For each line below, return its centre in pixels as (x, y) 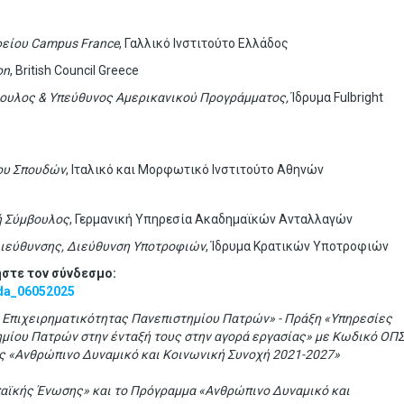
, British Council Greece (74, 70)
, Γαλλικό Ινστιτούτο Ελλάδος (204, 43)
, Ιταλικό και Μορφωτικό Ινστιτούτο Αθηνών (195, 170)
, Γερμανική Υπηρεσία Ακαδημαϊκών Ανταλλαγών (211, 219)
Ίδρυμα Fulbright (337, 97)
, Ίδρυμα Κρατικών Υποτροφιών (297, 246)
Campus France (75, 43)
